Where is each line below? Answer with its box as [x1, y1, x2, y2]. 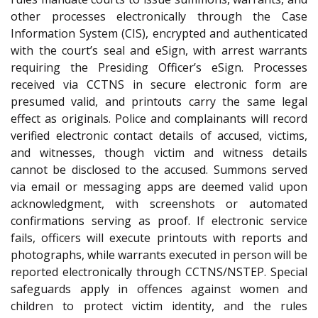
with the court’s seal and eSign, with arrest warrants [11, 42, 307, 58]
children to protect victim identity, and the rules [11, 297, 307, 314]
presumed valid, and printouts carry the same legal [11, 93, 307, 109]
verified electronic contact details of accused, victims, [11, 127, 307, 143]
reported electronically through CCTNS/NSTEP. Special [11, 263, 307, 280]
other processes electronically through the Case [11, 8, 307, 24]
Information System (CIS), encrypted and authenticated [11, 25, 307, 41]
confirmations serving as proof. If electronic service [11, 212, 307, 229]
